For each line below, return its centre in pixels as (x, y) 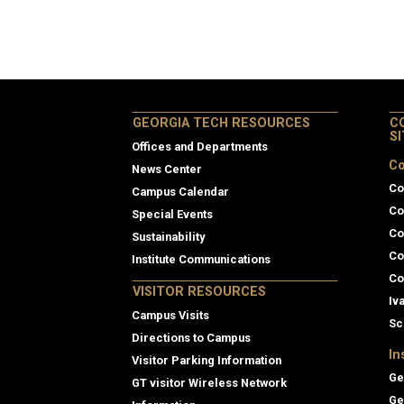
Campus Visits (170, 316)
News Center (167, 170)
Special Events (172, 215)
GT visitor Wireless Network (209, 383)
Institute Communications (201, 260)
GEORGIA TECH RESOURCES (221, 124)
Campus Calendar (180, 192)
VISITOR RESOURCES (199, 292)
